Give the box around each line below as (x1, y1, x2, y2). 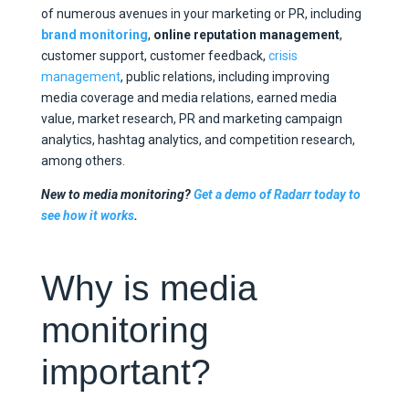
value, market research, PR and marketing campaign (40, 110, 342, 126)
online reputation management (152, 26, 340, 42)
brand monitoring (40, 26, 148, 42)
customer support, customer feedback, (40, 47, 268, 63)
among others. (40, 152, 125, 168)
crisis (267, 47, 298, 63)
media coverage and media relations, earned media (40, 89, 337, 105)
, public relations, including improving (120, 68, 330, 84)
